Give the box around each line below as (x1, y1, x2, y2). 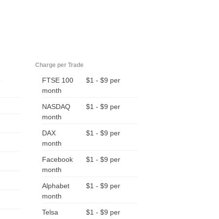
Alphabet (42, 181, 69, 190)
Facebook (42, 155, 73, 163)
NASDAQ (42, 102, 70, 110)
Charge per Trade (35, 61, 84, 68)
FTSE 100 (42, 76, 73, 84)
